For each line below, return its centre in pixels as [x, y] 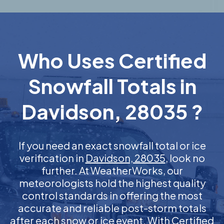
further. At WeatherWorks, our [112, 170]
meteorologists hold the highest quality [112, 183]
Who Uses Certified [112, 60]
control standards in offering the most [112, 195]
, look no [185, 158]
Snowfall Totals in [112, 86]
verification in [52, 158]
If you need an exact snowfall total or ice [112, 145]
